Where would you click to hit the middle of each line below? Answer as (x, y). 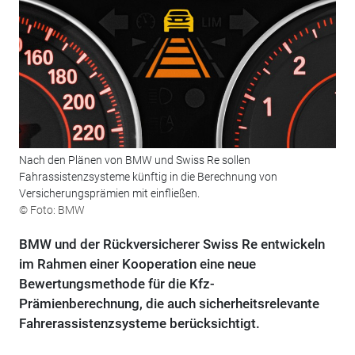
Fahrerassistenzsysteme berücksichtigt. (139, 324)
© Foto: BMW (52, 210)
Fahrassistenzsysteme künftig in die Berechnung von (148, 177)
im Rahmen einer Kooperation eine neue (137, 264)
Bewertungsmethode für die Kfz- (116, 284)
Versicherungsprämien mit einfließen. (109, 194)
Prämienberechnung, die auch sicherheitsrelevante (169, 304)
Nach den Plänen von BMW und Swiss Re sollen (134, 160)
